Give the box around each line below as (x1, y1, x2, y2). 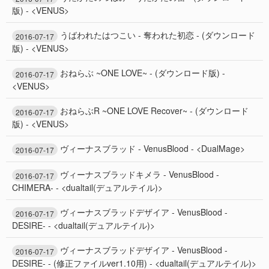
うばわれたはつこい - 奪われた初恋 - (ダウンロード (60, 28, 255, 41)
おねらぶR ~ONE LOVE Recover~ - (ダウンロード (60, 104, 249, 116)
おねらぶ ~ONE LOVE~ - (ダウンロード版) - (60, 66, 225, 79)
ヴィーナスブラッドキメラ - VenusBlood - (60, 168, 219, 180)
